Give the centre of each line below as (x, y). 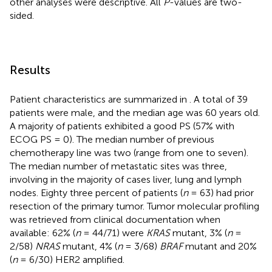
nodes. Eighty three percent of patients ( (96, 192)
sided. (22, 15)
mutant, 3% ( (199, 233)
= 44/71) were (114, 233)
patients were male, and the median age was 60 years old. (135, 112)
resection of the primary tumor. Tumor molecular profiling (134, 206)
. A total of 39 (219, 99)
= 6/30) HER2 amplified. (71, 259)
